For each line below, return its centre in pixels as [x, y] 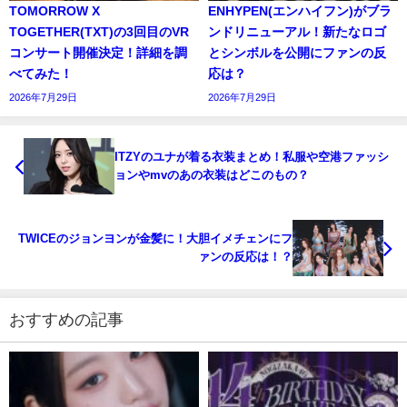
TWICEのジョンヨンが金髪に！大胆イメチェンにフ [155, 238]
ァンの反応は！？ [245, 256]
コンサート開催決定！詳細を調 [98, 53]
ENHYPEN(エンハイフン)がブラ [300, 11]
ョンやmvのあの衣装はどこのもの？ [212, 175]
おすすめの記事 [66, 319]
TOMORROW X [55, 11]
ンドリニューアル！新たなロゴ [297, 32]
